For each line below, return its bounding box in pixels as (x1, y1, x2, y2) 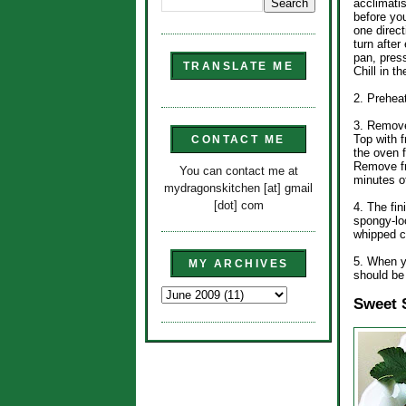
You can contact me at (179, 163, 298, 178)
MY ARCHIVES (188, 257, 289, 271)
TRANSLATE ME (182, 60, 295, 73)
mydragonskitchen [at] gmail (164, 180, 313, 195)
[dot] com (213, 198, 264, 212)
